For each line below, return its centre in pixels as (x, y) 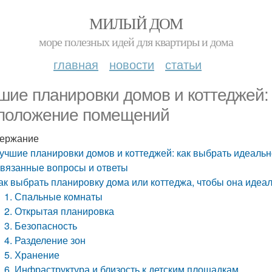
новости (132, 64)
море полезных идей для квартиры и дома (136, 42)
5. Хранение (32, 255)
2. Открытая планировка (59, 211)
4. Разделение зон (45, 240)
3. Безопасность (41, 226)
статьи (183, 64)
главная (76, 64)
